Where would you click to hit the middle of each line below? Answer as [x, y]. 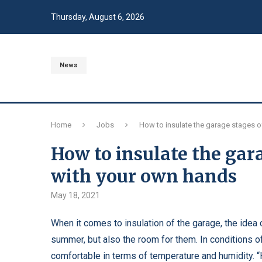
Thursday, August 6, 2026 [98, 17]
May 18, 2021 [75, 195]
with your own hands [144, 176]
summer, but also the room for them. [124, 239]
